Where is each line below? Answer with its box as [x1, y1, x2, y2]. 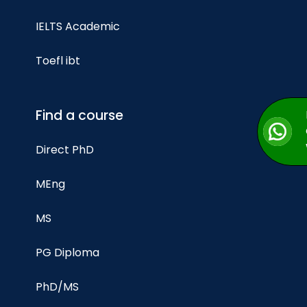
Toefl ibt [36, 53, 80, 69]
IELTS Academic [36, 19, 120, 34]
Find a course [36, 106, 123, 125]
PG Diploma [36, 245, 99, 260]
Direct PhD [36, 142, 94, 158]
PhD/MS [36, 279, 79, 295]
